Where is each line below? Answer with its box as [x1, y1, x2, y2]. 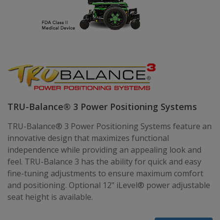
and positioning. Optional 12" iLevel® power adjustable [7, 180, 210, 191]
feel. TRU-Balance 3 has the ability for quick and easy [7, 156, 201, 167]
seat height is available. [7, 192, 93, 202]
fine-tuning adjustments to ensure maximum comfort [7, 168, 203, 179]
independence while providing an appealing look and [7, 144, 201, 155]
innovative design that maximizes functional [7, 133, 169, 143]
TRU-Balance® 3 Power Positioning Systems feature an [7, 121, 212, 132]
